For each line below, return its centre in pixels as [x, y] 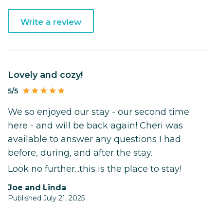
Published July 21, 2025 [46, 198]
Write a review [51, 22]
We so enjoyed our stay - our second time [99, 112]
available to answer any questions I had [94, 139]
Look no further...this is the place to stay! [95, 169]
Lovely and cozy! [48, 75]
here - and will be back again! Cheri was [95, 126]
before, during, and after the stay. [80, 153]
